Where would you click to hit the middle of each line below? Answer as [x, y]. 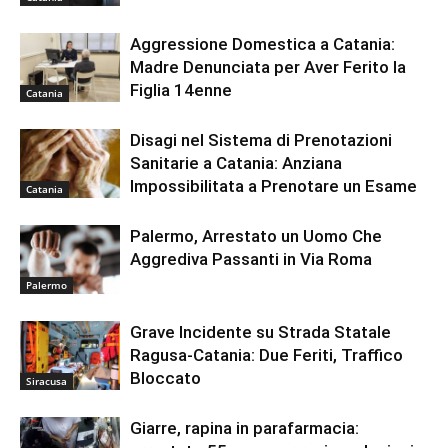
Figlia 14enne [181, 90]
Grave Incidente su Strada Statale [260, 332]
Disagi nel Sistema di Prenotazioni [261, 140]
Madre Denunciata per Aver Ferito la [268, 67]
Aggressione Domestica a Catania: [262, 44]
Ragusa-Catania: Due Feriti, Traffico [266, 355]
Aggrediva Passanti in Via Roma [251, 259]
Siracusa [46, 380]
